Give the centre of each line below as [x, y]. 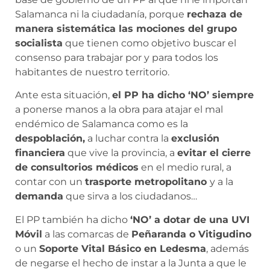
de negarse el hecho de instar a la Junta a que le [131, 263]
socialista [39, 43]
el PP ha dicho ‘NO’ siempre [183, 95]
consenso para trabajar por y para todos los [117, 57]
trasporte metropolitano [147, 182]
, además [228, 248]
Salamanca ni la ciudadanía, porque [101, 14]
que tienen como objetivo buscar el [149, 43]
